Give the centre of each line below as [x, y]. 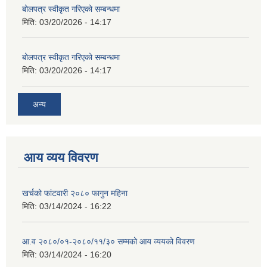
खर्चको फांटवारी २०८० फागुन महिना [75, 193]
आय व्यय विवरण [61, 157]
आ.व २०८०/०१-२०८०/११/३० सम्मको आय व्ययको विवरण [108, 241]
